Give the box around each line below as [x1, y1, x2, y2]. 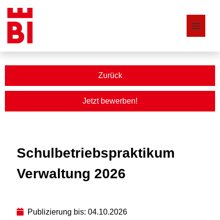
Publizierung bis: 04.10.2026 [27, 208, 127, 216]
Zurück [98, 71, 122, 80]
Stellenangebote [7, 60, 68, 69]
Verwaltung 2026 [17, 166, 126, 181]
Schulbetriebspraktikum [17, 145, 175, 161]
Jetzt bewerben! [82, 97, 137, 105]
